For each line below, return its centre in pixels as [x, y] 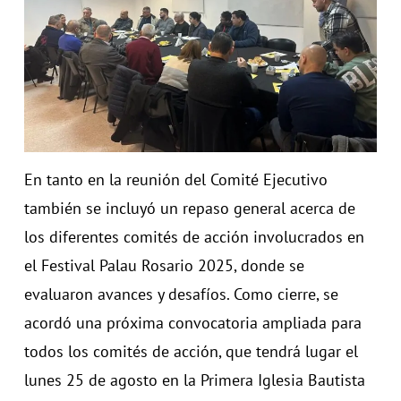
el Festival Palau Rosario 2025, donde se [164, 266]
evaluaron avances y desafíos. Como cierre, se [181, 294]
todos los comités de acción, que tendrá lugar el [191, 352]
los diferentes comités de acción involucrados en [194, 237]
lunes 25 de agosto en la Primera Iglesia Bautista [194, 380]
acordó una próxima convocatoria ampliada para [192, 323]
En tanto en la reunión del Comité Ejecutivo [175, 180]
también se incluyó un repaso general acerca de [189, 209]
